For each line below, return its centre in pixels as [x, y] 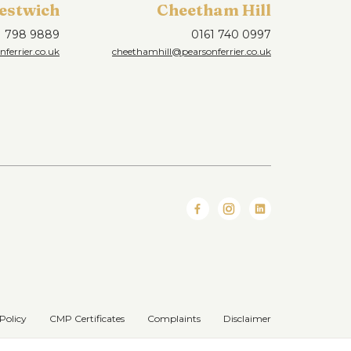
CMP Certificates [87, 318]
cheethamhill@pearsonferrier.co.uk [192, 51]
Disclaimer [247, 318]
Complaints [174, 318]
